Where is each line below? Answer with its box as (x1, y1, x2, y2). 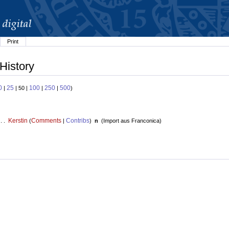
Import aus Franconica (103, 118, 159, 124)
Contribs (65, 117, 89, 125)
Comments (31, 117, 61, 125)
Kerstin (8, 117, 28, 125)
